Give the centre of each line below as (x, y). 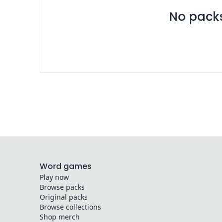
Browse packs (62, 187)
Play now (54, 177)
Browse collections (70, 207)
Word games (66, 166)
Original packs (64, 197)
